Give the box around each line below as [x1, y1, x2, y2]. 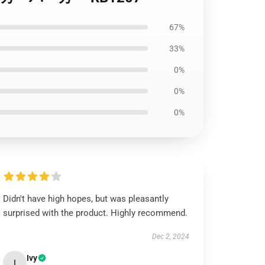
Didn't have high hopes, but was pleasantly [3, 193, 169, 204]
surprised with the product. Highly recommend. [3, 208, 188, 218]
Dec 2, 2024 [151, 232, 189, 241]
